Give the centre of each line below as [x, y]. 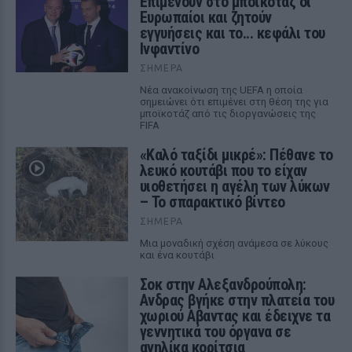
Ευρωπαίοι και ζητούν [205, 17]
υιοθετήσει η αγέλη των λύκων [235, 186]
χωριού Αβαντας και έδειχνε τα [235, 316]
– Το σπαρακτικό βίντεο [212, 202]
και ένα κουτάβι [177, 255]
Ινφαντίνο [169, 49]
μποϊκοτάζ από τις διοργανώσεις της [227, 114]
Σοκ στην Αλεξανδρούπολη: [223, 284]
